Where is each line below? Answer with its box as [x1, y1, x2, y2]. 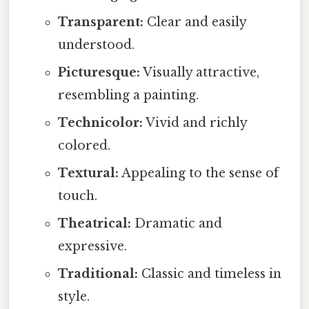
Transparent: [57, 14, 143, 30]
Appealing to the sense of [118, 165, 279, 181]
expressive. [57, 238, 127, 254]
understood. [57, 37, 134, 52]
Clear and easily [143, 14, 246, 30]
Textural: [57, 165, 119, 181]
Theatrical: [57, 215, 131, 231]
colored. [57, 137, 110, 153]
